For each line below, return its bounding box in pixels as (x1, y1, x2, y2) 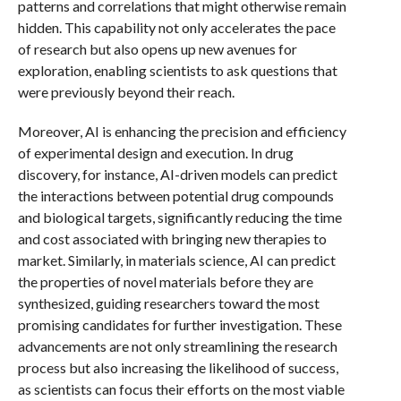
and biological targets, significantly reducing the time (17, 209, 342, 226)
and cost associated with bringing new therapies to (17, 230, 327, 247)
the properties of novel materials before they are (17, 273, 313, 290)
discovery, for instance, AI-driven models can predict (17, 166, 337, 183)
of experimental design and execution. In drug (17, 144, 294, 161)
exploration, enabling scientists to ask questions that (17, 62, 337, 79)
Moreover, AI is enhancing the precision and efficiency (17, 123, 346, 140)
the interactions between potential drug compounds (17, 187, 334, 204)
